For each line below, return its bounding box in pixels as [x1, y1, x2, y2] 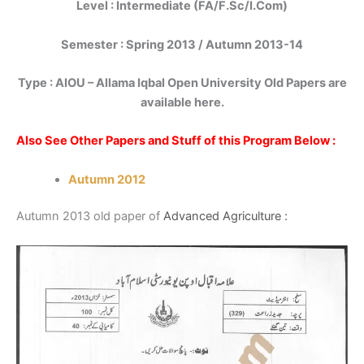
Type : [17, 75, 55, 90]
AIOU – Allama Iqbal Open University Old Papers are [54, 75, 347, 90]
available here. [140, 94, 224, 110]
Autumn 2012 [67, 171, 145, 187]
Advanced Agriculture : [163, 209, 288, 224]
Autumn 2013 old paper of [16, 209, 163, 224]
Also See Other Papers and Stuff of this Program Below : [16, 133, 338, 149]
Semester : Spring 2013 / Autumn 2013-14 [61, 37, 303, 52]
